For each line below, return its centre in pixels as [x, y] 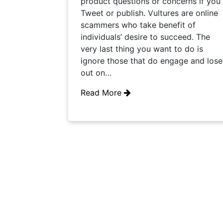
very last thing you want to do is [142, 49]
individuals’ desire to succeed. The [145, 37]
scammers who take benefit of [138, 25]
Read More [102, 93]
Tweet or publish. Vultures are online [149, 13]
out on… [96, 73]
